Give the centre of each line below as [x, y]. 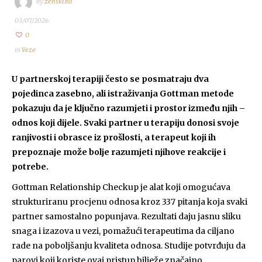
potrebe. [30, 166]
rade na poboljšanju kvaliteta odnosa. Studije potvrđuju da [129, 245]
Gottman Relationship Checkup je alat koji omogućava [121, 187]
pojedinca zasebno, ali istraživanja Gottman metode [123, 93]
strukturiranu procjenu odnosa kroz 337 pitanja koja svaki [130, 201]
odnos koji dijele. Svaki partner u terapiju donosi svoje [125, 123]
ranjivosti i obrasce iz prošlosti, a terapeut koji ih [114, 137]
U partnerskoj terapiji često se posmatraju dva [110, 79]
